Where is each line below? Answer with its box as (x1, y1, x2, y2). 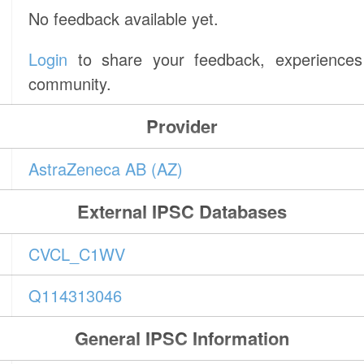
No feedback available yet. (28, 6, 219, 31)
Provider (145, 113, 218, 140)
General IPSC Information (74, 325, 289, 352)
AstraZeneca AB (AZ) (28, 157, 184, 181)
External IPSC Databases (76, 198, 287, 225)
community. (28, 71, 112, 96)
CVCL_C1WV (28, 242, 126, 266)
